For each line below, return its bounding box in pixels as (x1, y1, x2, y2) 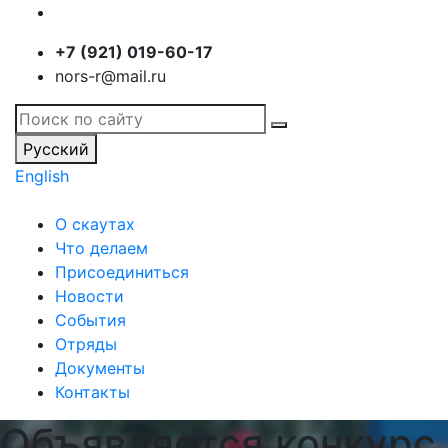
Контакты (55, 382, 130, 402)
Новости (55, 286, 124, 306)
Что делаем (55, 238, 148, 258)
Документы (55, 358, 145, 378)
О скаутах (55, 214, 135, 234)
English (15, 166, 69, 186)
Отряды (55, 334, 117, 354)
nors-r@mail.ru (55, 66, 166, 86)
